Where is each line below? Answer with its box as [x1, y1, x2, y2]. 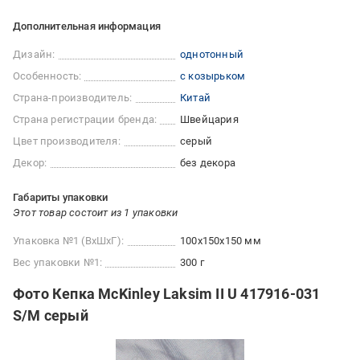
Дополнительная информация [13, 20, 161, 33]
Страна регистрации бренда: [13, 113, 157, 126]
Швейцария [180, 113, 239, 126]
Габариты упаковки [13, 191, 108, 204]
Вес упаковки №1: [13, 256, 103, 269]
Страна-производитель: [13, 92, 133, 104]
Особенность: [13, 70, 82, 83]
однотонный [180, 48, 243, 61]
